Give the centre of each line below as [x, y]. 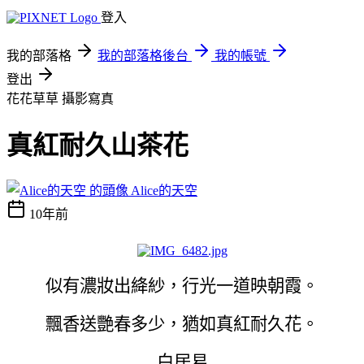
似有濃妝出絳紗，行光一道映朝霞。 [182, 286]
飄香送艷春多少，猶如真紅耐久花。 [182, 324]
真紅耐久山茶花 [97, 146]
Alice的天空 [164, 190]
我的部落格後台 [143, 56]
